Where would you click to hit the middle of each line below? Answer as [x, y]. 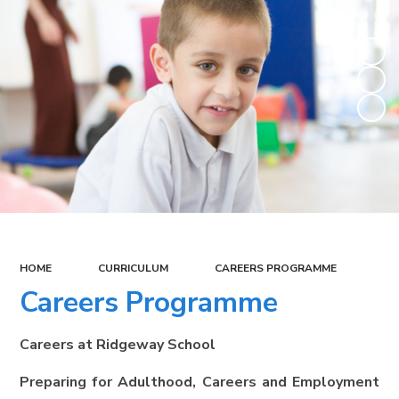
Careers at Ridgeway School [118, 345]
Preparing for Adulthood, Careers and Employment [199, 383]
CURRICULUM [133, 268]
